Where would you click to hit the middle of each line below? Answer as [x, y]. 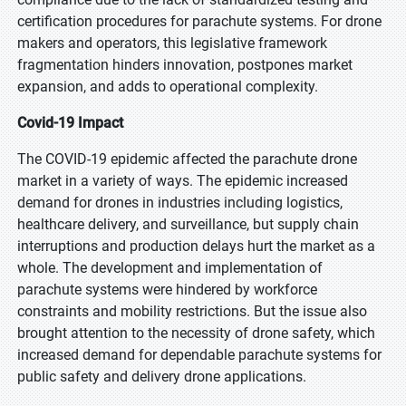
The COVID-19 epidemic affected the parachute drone [187, 159]
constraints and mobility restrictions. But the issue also [192, 311]
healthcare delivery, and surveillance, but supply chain [188, 224]
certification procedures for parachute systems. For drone [199, 21]
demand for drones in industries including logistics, [180, 203]
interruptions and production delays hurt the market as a [196, 246]
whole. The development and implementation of [170, 268]
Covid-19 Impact [70, 123]
